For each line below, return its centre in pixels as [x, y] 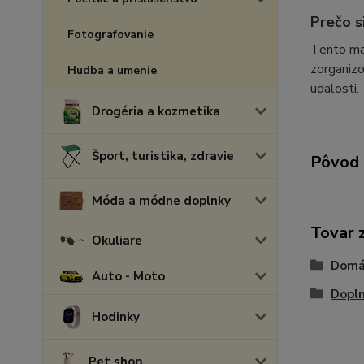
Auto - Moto [128, 276]
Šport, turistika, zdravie [163, 156]
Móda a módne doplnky [161, 201]
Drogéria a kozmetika [156, 111]
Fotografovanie [110, 35]
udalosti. [334, 89]
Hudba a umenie [112, 70]
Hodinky [116, 317]
